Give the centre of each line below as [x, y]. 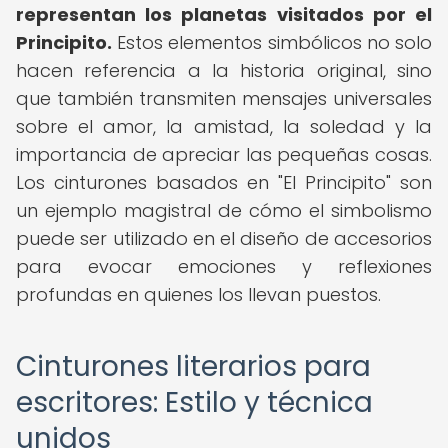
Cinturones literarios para [193, 366]
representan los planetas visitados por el [224, 14]
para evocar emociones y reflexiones [224, 266]
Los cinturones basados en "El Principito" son [224, 182]
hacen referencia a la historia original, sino [224, 70]
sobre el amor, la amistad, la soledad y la [224, 126]
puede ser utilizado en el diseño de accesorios [224, 238]
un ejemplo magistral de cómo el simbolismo [224, 210]
